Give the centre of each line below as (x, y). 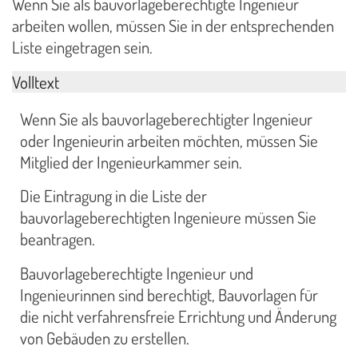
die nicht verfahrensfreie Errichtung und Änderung (178, 316)
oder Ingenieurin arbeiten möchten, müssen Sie (169, 140)
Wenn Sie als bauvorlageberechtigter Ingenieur (166, 119)
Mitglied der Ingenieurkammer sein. (131, 162)
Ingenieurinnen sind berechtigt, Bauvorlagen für (169, 294)
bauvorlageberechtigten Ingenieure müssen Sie (168, 218)
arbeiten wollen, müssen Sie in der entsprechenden (173, 26)
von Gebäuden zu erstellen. (106, 338)
